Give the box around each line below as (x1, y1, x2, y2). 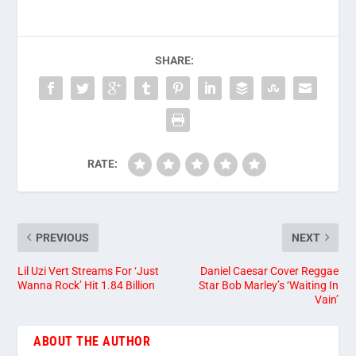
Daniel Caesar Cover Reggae (199, 264, 339, 277)
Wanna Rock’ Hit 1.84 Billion (17, 278, 156, 292)
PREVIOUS (36, 230, 90, 244)
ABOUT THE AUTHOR (33, 333, 151, 349)
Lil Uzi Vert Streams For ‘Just (17, 264, 160, 277)
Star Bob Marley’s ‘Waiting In (198, 278, 339, 292)
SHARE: (154, 53, 194, 67)
